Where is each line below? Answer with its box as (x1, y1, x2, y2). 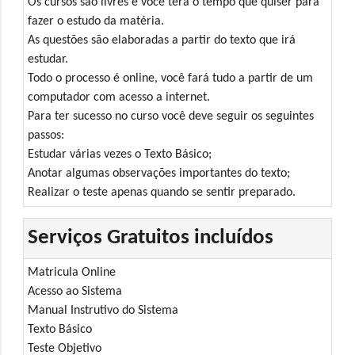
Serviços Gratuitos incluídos (28, 227, 274, 249)
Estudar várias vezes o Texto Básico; (28, 147, 212, 161)
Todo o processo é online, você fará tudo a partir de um (28, 71, 314, 85)
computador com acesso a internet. (28, 90, 211, 104)
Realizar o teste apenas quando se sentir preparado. (28, 185, 296, 199)
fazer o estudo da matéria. (28, 14, 165, 28)
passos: (28, 128, 65, 142)
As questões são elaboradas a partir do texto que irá (28, 33, 296, 47)
